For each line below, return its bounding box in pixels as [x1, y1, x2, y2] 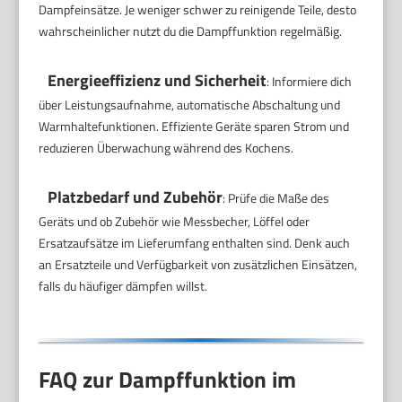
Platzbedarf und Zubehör [48, 184, 223, 209]
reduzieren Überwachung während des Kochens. [39, 137, 294, 157]
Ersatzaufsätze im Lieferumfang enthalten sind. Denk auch [39, 232, 351, 252]
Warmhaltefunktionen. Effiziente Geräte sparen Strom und [39, 116, 350, 135]
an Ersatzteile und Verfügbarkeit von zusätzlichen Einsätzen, [39, 254, 358, 274]
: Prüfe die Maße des [223, 188, 330, 207]
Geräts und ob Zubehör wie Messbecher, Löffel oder [39, 211, 310, 231]
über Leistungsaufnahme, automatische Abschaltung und [39, 94, 341, 114]
